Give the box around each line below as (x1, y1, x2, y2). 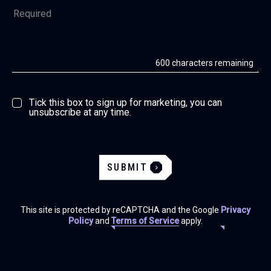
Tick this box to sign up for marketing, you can (29, 96, 222, 108)
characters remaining (170, 57, 253, 68)
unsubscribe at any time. (29, 106, 131, 118)
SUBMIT (106, 161, 148, 173)
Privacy (221, 204, 250, 215)
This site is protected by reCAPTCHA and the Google (21, 204, 221, 215)
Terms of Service (111, 215, 179, 226)
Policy (68, 215, 93, 226)
